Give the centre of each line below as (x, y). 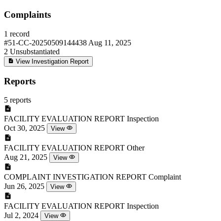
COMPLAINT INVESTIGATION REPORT (75, 177)
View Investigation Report (51, 61)
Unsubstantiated (35, 51)
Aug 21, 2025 (26, 157)
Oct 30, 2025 (24, 128)
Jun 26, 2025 (24, 186)
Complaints (27, 15)
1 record (17, 34)
